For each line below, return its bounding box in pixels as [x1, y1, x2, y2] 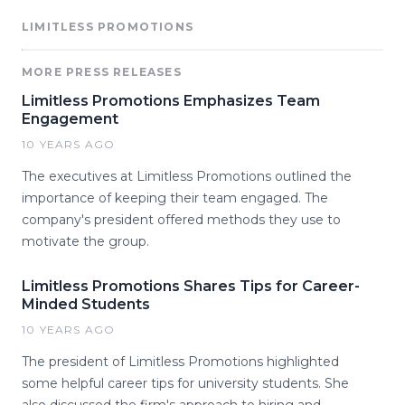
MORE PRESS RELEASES [22, 65, 182, 79]
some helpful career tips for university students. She [22, 375, 349, 391]
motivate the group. [22, 233, 149, 250]
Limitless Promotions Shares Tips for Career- [22, 278, 360, 295]
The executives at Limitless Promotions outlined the [22, 168, 352, 184]
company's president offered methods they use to [22, 212, 341, 228]
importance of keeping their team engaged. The [22, 190, 328, 206]
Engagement [22, 110, 118, 127]
